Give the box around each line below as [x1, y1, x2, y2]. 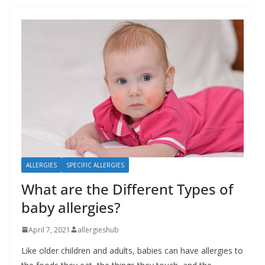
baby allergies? [21, 197, 121, 217]
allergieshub [77, 224, 119, 235]
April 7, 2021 [28, 224, 70, 235]
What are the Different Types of [21, 179, 233, 199]
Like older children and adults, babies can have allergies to [21, 244, 243, 256]
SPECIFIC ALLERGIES [66, 160, 124, 169]
